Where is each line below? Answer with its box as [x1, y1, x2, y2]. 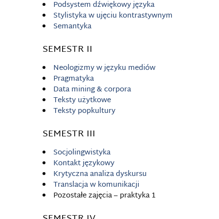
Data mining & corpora [53, 83, 131, 96]
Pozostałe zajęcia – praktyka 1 [53, 189, 155, 202]
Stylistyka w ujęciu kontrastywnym [53, 9, 173, 22]
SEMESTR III [43, 126, 95, 143]
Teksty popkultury [53, 105, 115, 118]
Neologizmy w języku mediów [53, 62, 155, 75]
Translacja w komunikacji [53, 178, 139, 192]
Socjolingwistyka [53, 146, 110, 159]
